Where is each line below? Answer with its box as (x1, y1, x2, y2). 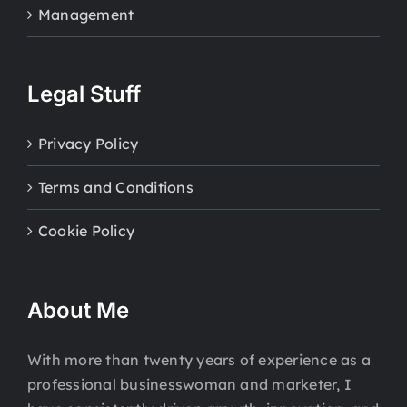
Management (38, 5, 134, 25)
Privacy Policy (38, 134, 139, 154)
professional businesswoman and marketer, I (27, 375, 352, 394)
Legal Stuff (27, 81, 141, 108)
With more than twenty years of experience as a (27, 351, 372, 370)
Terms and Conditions (38, 178, 194, 197)
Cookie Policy (38, 222, 135, 241)
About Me (27, 297, 129, 324)
